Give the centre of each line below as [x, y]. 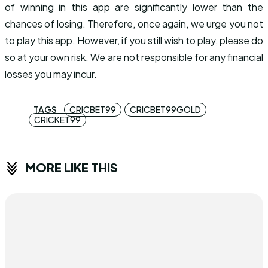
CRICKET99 [57, 120]
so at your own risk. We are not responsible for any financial [134, 57]
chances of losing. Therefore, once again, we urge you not [134, 24]
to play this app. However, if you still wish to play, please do [134, 40]
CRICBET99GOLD [165, 109]
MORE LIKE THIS [71, 167]
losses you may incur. [51, 74]
